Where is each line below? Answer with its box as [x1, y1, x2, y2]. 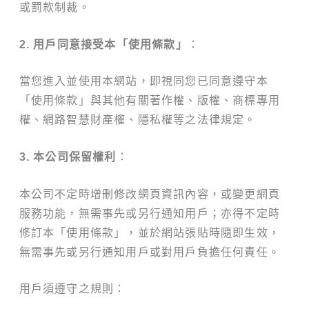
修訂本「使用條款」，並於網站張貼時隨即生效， [19, 226, 280, 239]
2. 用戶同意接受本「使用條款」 [19, 38, 188, 50]
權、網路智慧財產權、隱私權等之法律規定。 [19, 114, 257, 126]
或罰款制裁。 [19, 1, 90, 14]
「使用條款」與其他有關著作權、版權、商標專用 [19, 94, 280, 107]
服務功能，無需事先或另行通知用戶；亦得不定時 [19, 207, 280, 219]
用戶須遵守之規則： [19, 283, 126, 295]
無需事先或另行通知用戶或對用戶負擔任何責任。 [19, 246, 280, 258]
